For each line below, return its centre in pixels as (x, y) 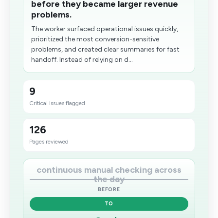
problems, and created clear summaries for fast (105, 49)
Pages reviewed (49, 142)
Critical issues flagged (57, 103)
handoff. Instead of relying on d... (82, 60)
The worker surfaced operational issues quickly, (105, 29)
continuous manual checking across (109, 170)
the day (109, 179)
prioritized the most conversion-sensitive (95, 39)
